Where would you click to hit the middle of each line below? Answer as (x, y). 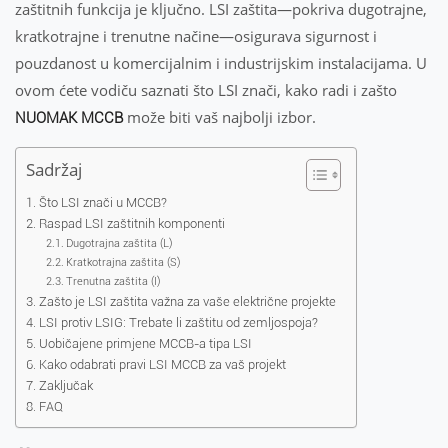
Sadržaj (54, 169)
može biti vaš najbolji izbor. (219, 117)
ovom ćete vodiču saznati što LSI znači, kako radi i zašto (206, 90)
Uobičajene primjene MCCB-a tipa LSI (145, 343)
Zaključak (65, 385)
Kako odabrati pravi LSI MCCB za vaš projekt (162, 364)
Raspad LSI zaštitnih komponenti (131, 223)
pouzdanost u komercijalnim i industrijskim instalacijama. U (221, 63)
